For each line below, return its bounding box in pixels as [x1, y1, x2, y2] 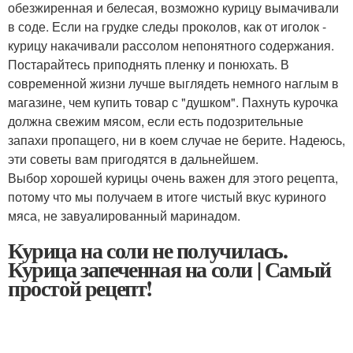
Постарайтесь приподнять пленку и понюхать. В [8, 54, 289, 73]
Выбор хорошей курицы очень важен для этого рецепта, [8, 168, 338, 187]
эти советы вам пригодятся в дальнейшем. [8, 149, 258, 168]
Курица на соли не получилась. [8, 233, 288, 266]
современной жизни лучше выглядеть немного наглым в [8, 73, 339, 92]
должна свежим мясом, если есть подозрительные [8, 111, 303, 130]
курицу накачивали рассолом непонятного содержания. [8, 35, 334, 54]
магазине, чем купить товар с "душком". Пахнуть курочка [8, 92, 338, 111]
